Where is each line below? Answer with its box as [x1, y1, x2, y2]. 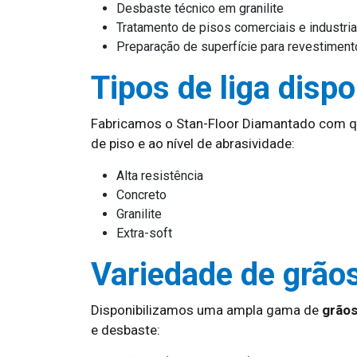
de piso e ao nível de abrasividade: [91, 135, 295, 151]
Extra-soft [116, 226, 172, 241]
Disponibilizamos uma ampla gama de [91, 302, 322, 318]
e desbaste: [91, 322, 160, 338]
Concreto [116, 187, 167, 202]
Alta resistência [116, 168, 203, 183]
